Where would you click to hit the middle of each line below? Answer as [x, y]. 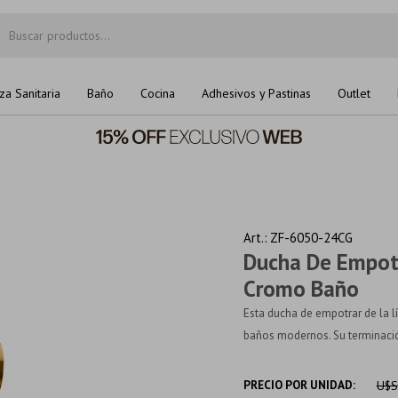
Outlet [354, 93]
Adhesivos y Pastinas [256, 93]
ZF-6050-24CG [311, 238]
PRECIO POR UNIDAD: [299, 385]
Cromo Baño [301, 289]
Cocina [158, 93]
